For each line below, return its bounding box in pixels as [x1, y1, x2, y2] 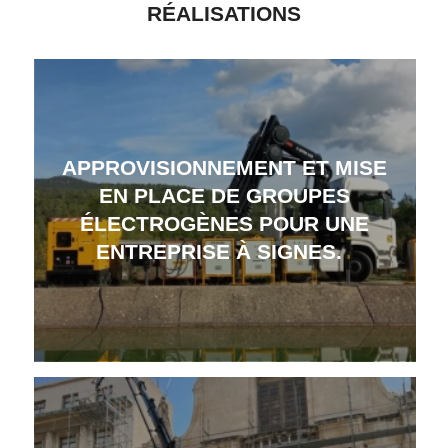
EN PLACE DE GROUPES [99, 184, 351, 208]
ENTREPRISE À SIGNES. [95, 240, 354, 264]
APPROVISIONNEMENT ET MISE [62, 156, 388, 180]
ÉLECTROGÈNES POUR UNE [80, 212, 370, 236]
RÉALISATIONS [146, 2, 301, 27]
